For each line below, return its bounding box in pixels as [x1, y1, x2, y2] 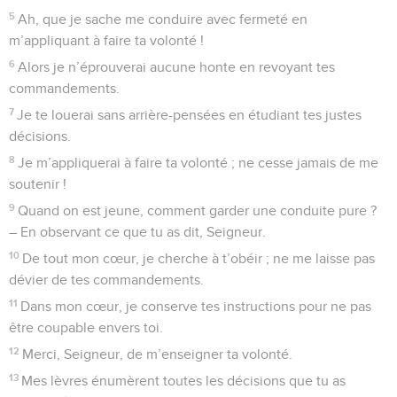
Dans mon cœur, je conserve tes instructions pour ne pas [20, 299, 372, 314]
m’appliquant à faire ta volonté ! [9, 33, 204, 48]
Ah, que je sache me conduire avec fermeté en [18, 12, 308, 27]
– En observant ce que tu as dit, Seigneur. [9, 224, 266, 239]
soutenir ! [9, 176, 66, 191]
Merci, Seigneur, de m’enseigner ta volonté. [22, 346, 293, 362]
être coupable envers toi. [9, 320, 163, 335]
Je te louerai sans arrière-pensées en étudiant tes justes [17, 107, 362, 122]
